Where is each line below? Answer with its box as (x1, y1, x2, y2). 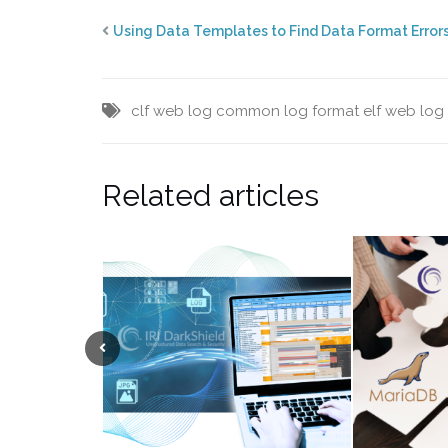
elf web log (363, 102, 444, 121)
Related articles (102, 178, 319, 214)
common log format (216, 102, 359, 121)
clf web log (131, 102, 212, 121)
